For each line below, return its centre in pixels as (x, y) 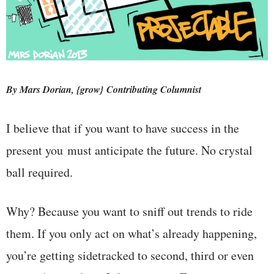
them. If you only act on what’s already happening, (131, 233)
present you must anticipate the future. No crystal (129, 150)
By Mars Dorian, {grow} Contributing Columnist (104, 89)
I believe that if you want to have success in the (123, 128)
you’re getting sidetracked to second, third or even (130, 255)
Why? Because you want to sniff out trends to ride (129, 211)
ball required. (39, 172)
